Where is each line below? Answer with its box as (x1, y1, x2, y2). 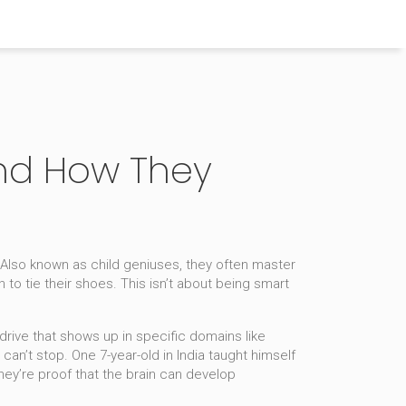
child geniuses (91, 256, 179, 273)
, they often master (179, 256, 295, 273)
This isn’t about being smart (117, 275, 289, 292)
